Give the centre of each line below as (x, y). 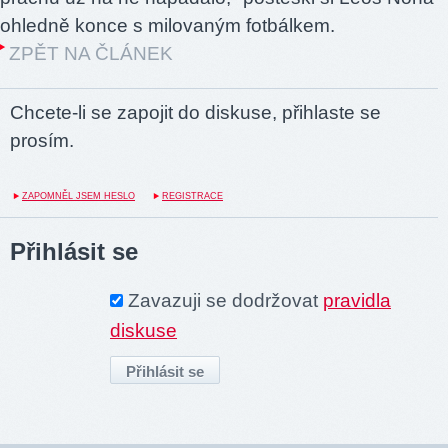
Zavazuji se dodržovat (225, 301)
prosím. (42, 140)
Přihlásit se (74, 252)
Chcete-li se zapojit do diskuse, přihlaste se (195, 112)
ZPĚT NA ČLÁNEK (91, 53)
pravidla (357, 301)
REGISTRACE (192, 196)
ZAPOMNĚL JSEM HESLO (78, 196)
